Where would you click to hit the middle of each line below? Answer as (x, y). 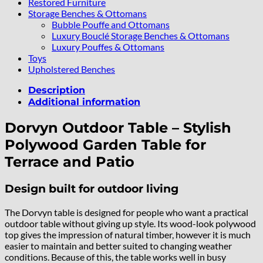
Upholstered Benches (72, 69)
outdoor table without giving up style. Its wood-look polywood (130, 223)
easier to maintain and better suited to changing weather (118, 245)
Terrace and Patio (70, 162)
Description (57, 90)
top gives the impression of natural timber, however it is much (128, 234)
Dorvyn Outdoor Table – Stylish (118, 128)
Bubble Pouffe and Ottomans (111, 25)
